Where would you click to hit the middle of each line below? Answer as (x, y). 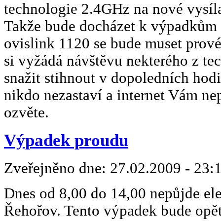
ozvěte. (26, 112)
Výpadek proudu (66, 140)
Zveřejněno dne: (57, 168)
